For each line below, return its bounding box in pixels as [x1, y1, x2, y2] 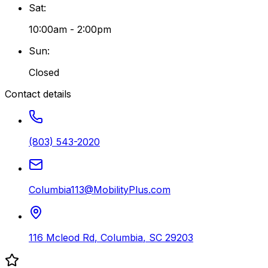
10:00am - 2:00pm [29, 23, 111, 35]
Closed [29, 66, 59, 78]
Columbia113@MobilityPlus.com [29, 183, 170, 196]
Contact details [5, 87, 71, 100]
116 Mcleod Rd [29, 231, 95, 243]
